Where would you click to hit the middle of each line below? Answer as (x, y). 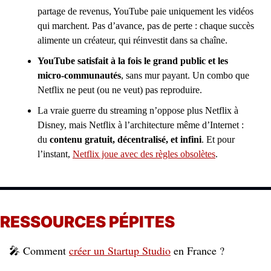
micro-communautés (79, 75)
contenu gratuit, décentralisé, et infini (126, 139)
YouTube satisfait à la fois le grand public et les (133, 61)
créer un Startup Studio (120, 250)
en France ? (199, 250)
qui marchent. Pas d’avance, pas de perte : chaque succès (146, 26)
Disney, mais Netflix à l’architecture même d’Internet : (141, 125)
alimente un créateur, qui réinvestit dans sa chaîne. (132, 40)
